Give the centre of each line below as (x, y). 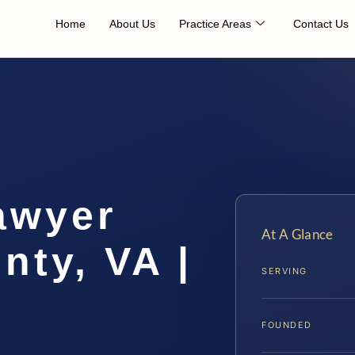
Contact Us (321, 24)
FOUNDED (287, 325)
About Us (132, 24)
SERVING (284, 271)
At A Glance (298, 235)
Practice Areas (215, 24)
